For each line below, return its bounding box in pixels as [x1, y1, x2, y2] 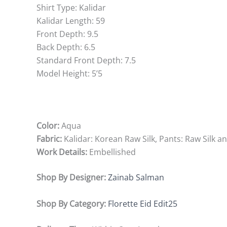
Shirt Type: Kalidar [36, 2, 106, 13]
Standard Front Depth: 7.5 [36, 55, 136, 66]
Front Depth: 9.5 [36, 28, 98, 40]
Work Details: [36, 146, 87, 158]
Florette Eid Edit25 [108, 198, 177, 209]
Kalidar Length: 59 [36, 15, 105, 26]
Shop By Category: [36, 198, 108, 209]
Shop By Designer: [36, 172, 106, 183]
